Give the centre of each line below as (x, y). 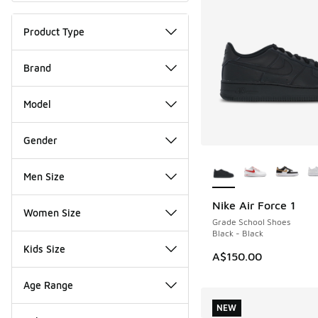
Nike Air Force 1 (253, 205)
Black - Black (237, 233)
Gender (40, 140)
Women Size (52, 212)
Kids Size (44, 248)
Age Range (48, 285)
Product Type (54, 31)
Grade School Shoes (251, 221)
